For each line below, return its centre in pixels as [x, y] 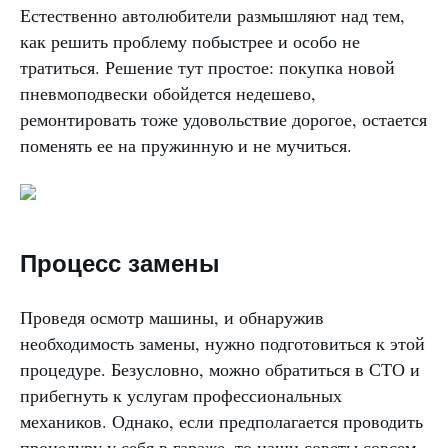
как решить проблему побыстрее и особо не [190, 41]
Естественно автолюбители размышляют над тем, [212, 15]
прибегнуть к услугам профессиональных [181, 395]
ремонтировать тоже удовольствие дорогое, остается [223, 119]
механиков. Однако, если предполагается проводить [221, 421]
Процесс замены [120, 263]
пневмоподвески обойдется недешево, [168, 93]
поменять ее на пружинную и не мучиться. [186, 145]
